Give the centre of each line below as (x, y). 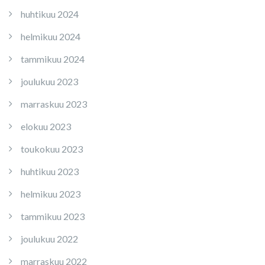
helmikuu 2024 (51, 36)
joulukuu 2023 (49, 81)
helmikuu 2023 (51, 194)
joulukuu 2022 (49, 239)
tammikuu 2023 (53, 216)
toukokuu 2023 (52, 149)
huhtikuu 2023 (50, 171)
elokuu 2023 (46, 126)
